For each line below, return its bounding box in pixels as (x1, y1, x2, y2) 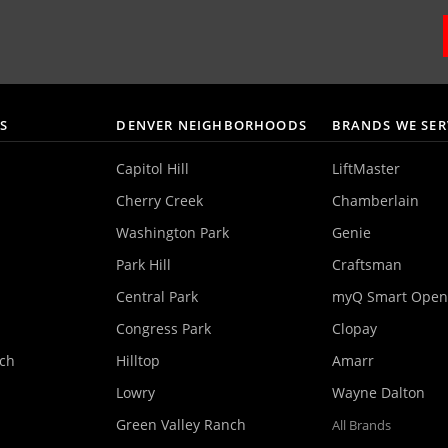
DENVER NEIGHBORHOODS (116, 115, 307, 134)
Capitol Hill (116, 158, 190, 178)
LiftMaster (331, 158, 400, 178)
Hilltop (116, 350, 161, 370)
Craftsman (331, 254, 402, 274)
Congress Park (116, 318, 212, 338)
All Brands (331, 415, 391, 434)
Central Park (116, 286, 199, 306)
